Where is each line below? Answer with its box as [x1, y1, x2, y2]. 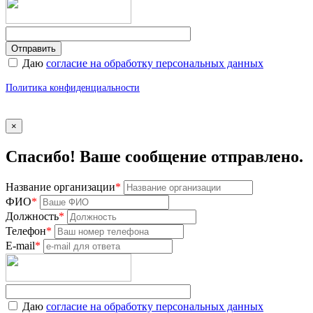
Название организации [6, 180, 115, 193]
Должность [6, 210, 59, 222]
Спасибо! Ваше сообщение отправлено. [6, 147, 303, 166]
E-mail [6, 239, 35, 252]
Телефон [6, 224, 46, 237]
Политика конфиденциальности [6, 82, 140, 93]
